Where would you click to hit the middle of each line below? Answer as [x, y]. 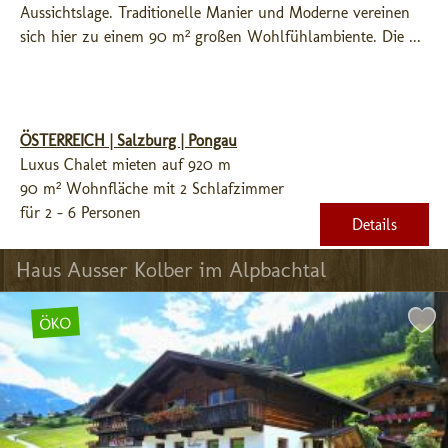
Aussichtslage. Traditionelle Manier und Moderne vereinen [215, 12]
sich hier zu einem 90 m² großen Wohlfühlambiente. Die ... [220, 36]
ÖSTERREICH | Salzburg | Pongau [128, 140]
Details [374, 224]
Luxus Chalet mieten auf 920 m [125, 164]
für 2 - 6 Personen [80, 212]
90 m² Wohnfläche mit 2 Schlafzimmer [152, 188]
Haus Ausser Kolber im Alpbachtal [171, 269]
